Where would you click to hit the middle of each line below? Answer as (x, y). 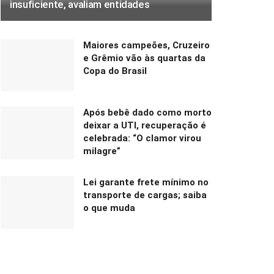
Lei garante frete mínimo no (146, 183)
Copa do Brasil (115, 71)
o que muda (109, 208)
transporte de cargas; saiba (145, 195)
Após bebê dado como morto (147, 113)
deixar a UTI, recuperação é (145, 126)
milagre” (102, 151)
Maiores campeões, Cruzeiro (146, 45)
